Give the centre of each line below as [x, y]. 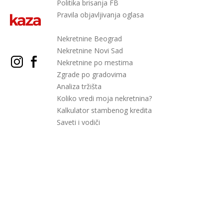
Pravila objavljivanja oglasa [100, 15]
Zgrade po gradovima [92, 74]
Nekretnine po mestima [95, 62]
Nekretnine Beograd [89, 39]
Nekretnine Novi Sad [90, 51]
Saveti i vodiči [78, 122]
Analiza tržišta [79, 86]
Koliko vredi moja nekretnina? [104, 98]
